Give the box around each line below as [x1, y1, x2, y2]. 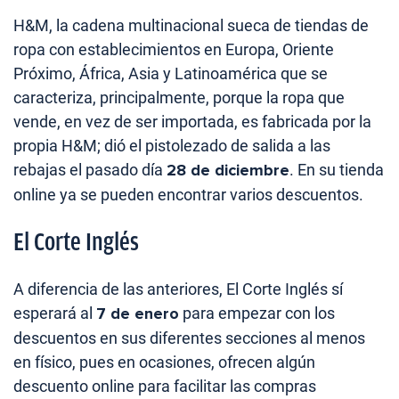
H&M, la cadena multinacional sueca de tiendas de [13, 16, 369, 36]
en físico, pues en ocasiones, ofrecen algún [13, 353, 315, 372]
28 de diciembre [167, 160, 289, 181]
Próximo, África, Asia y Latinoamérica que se [13, 64, 328, 84]
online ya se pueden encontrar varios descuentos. [13, 185, 363, 205]
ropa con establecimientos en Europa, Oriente [13, 40, 334, 60]
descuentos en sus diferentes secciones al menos [13, 329, 365, 348]
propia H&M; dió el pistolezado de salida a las [13, 136, 330, 156]
